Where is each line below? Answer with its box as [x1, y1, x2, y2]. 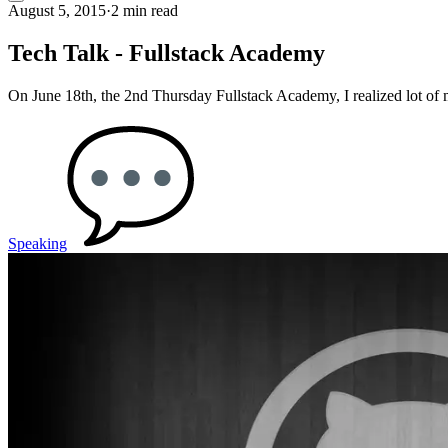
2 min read [111, 2, 178, 19]
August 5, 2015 [8, 2, 106, 19]
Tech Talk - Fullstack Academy [8, 39, 325, 66]
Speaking [8, 234, 67, 252]
